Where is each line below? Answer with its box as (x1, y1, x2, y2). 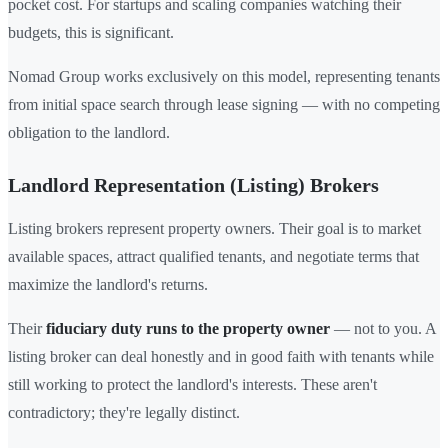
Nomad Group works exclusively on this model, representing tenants (8, 67, 440, 85)
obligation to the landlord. (8, 123, 170, 141)
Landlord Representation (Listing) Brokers (8, 173, 379, 196)
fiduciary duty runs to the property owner (46, 319, 330, 337)
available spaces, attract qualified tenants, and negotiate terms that (8, 247, 419, 265)
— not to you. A (330, 319, 436, 337)
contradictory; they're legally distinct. (8, 403, 240, 421)
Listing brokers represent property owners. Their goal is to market (8, 219, 421, 237)
